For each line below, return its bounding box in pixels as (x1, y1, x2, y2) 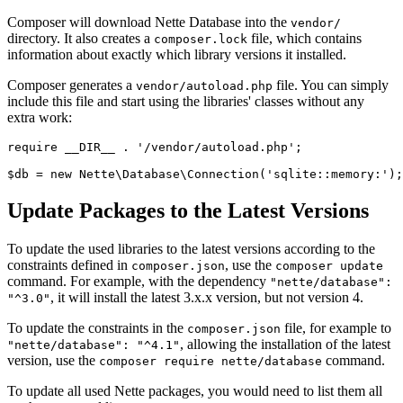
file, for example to (281, 320, 391, 336)
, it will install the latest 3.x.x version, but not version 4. (50, 290, 363, 306)
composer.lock (154, 32, 247, 47)
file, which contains (247, 31, 362, 47)
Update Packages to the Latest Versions (7, 199, 369, 223)
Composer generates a (7, 77, 136, 94)
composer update (275, 259, 383, 273)
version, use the (7, 353, 99, 369)
